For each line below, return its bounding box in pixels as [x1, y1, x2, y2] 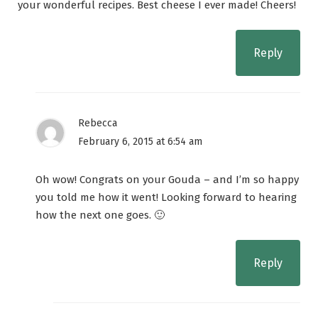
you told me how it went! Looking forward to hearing [35, 191, 297, 204]
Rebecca [78, 117, 117, 130]
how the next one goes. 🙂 [35, 209, 165, 222]
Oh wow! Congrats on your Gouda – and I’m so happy [35, 173, 299, 187]
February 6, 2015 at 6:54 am [78, 136, 202, 148]
